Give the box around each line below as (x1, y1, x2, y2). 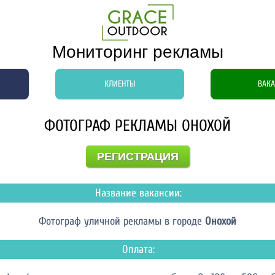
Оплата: (122, 243, 155, 256)
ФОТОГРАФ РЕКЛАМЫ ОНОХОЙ (44, 117, 231, 135)
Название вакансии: (95, 187, 182, 199)
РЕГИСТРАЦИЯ (96, 150, 179, 163)
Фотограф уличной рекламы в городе (39, 215, 205, 228)
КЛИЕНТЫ (104, 79, 136, 89)
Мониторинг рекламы (52, 42, 223, 61)
